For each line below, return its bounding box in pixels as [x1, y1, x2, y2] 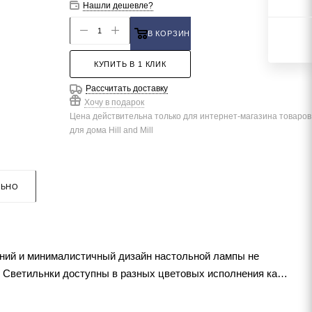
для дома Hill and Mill [69, 125, 153, 135]
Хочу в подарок [84, 97, 144, 107]
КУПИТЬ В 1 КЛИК [93, 59, 166, 68]
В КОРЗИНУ [147, 29, 196, 38]
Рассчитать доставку [85, 83, 168, 93]
